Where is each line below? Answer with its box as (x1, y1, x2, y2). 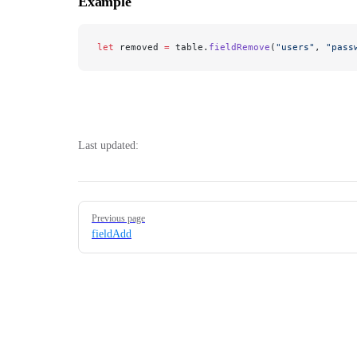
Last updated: (78, 139, 139, 151)
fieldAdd (92, 227, 131, 240)
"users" (276, 41, 315, 53)
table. (170, 41, 209, 53)
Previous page (92, 212, 145, 224)
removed (114, 41, 164, 53)
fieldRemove (209, 41, 270, 53)
